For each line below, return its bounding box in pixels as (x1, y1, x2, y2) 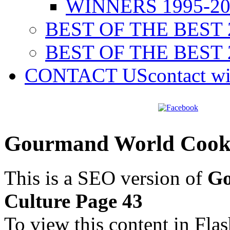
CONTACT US (25, 64, 148, 86)
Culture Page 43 (4, 189, 143, 212)
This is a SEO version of (4, 166, 207, 189)
